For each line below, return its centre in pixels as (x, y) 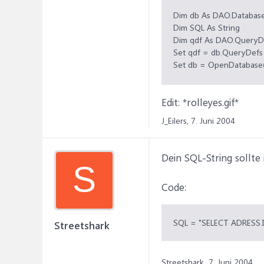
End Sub (188, 139)
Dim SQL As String (207, 27)
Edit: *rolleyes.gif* (200, 102)
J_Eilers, (175, 121)
